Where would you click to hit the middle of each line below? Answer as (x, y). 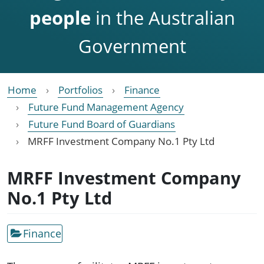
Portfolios (80, 90)
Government (132, 46)
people (60, 17)
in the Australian (163, 17)
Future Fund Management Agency (106, 107)
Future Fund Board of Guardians (102, 124)
